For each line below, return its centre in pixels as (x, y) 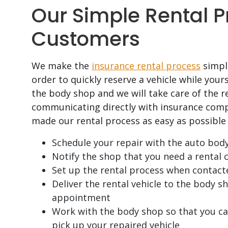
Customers (86, 39)
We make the (62, 66)
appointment (81, 197)
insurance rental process (146, 66)
